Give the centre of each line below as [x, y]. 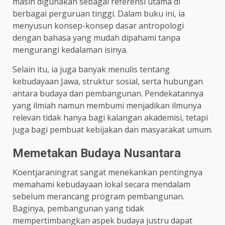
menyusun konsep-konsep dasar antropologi [98, 26]
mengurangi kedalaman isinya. [70, 50]
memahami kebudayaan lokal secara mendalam [101, 185]
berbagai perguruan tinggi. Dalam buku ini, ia [99, 14]
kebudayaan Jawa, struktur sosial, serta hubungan [108, 82]
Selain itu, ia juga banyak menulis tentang [91, 70]
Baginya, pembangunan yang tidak [78, 209]
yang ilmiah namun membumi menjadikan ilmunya [107, 106]
